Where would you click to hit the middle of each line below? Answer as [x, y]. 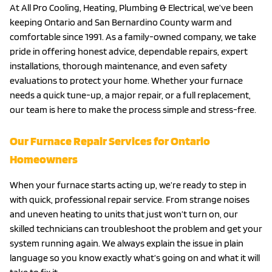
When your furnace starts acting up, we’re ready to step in [128, 185]
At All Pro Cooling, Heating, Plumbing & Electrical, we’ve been [131, 7]
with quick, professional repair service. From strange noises [130, 199]
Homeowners [44, 159]
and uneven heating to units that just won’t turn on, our [124, 214]
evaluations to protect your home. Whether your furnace [126, 80]
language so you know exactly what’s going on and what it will [135, 257]
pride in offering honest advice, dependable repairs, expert [129, 51]
